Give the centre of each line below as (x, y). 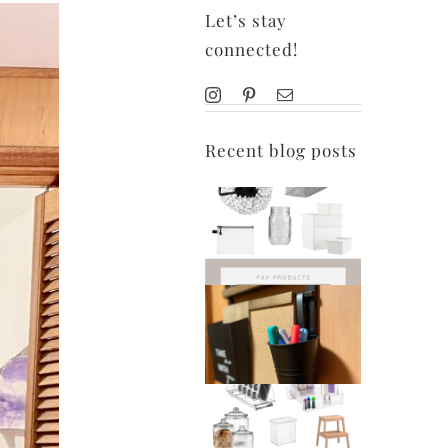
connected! (251, 49)
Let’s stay (245, 20)
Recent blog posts (280, 149)
